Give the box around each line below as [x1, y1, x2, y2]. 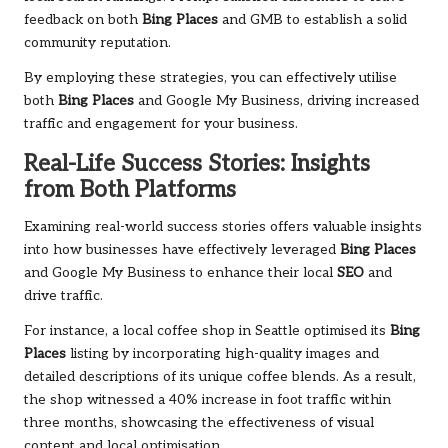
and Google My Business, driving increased [134, 93, 419, 110]
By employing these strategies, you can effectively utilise [24, 70, 397, 87]
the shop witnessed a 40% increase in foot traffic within [24, 392, 391, 409]
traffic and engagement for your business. [24, 116, 298, 133]
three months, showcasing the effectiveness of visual [24, 415, 374, 432]
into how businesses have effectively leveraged [24, 242, 340, 259]
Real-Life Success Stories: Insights [24, 151, 370, 179]
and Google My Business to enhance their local [24, 265, 337, 282]
